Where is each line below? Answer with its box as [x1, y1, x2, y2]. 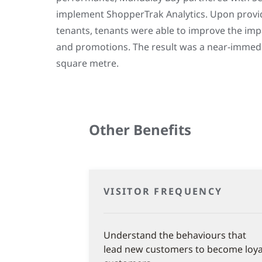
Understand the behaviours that [104, 228, 246, 242]
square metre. [56, 56, 119, 70]
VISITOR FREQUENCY [104, 184, 223, 198]
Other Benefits [89, 119, 191, 139]
